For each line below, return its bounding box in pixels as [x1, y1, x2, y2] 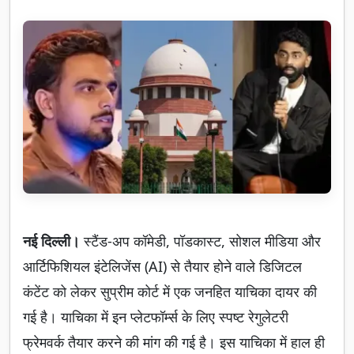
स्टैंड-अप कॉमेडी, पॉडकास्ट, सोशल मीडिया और [84, 232, 321, 251]
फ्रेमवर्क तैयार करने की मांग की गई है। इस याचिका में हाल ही [23, 333, 325, 352]
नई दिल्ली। [23, 232, 84, 251]
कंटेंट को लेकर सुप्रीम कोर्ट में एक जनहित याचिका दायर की [23, 282, 317, 302]
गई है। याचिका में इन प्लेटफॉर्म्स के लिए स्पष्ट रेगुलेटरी [23, 307, 288, 327]
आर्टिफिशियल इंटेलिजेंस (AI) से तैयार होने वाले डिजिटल [23, 257, 302, 277]
